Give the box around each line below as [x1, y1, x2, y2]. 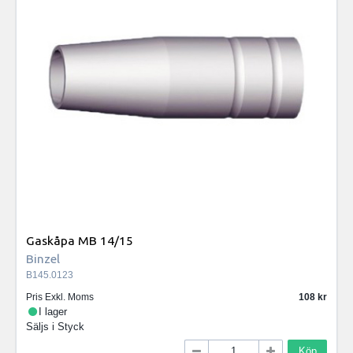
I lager [39, 306, 68, 318]
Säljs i [26, 321, 58, 333]
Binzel [26, 251, 60, 266]
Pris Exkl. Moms [26, 292, 94, 303]
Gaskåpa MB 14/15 [26, 233, 133, 248]
